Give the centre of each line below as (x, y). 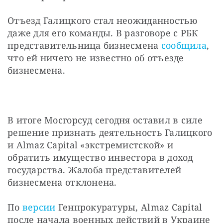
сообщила (184, 45)
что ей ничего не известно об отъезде (96, 57)
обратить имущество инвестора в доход (100, 157)
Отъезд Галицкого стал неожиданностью (103, 20)
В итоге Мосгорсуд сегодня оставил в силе (105, 120)
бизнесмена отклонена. (62, 182)
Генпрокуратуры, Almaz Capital (129, 207)
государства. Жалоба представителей (95, 169)
